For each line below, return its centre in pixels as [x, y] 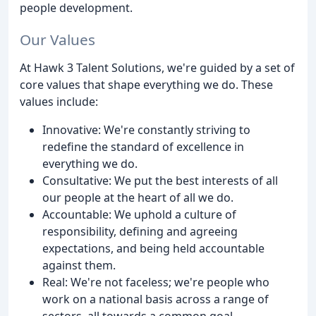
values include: [59, 101]
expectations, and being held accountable [153, 248]
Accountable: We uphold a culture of [139, 214]
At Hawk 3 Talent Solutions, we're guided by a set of [157, 67]
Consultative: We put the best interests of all [160, 180]
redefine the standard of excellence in [143, 146]
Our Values [57, 39]
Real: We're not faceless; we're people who [156, 282]
